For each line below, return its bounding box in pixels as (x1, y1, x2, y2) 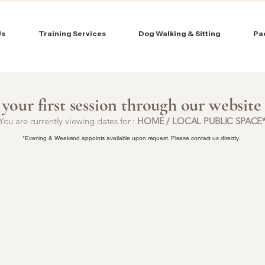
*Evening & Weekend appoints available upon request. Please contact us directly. (22, 134, 242, 142)
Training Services (38, 29, 106, 38)
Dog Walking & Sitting (138, 29, 221, 38)
